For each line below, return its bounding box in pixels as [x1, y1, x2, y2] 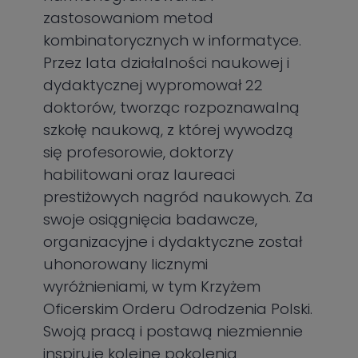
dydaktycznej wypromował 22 [43, 74, 264, 96]
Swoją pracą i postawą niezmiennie [43, 320, 304, 342]
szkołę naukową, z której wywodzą [43, 118, 294, 141]
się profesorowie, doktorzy [43, 141, 234, 163]
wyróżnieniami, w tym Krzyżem [43, 275, 261, 297]
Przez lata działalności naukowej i [43, 51, 290, 74]
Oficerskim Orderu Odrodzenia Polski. [43, 297, 313, 320]
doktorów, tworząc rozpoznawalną [43, 96, 300, 118]
